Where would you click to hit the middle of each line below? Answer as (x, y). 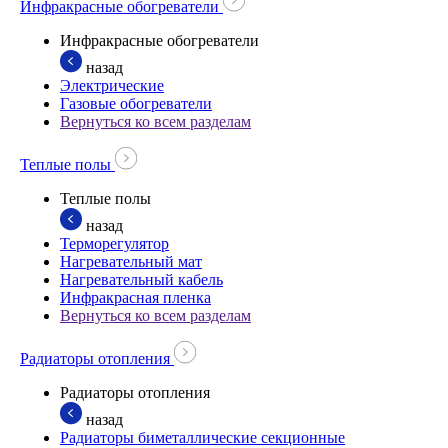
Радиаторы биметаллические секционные (202, 437)
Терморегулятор (114, 243)
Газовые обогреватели (136, 103)
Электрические (112, 85)
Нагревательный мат (131, 261)
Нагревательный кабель (141, 279)
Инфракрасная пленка (135, 297)
